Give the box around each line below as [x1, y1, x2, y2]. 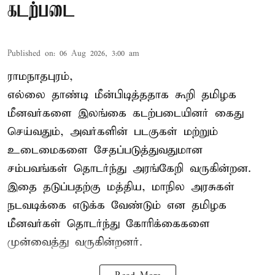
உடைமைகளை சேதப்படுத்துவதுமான [7, 142, 203, 157]
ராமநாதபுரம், [7, 69, 73, 83]
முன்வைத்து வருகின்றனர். [7, 234, 142, 249]
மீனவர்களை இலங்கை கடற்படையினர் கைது [7, 106, 244, 120]
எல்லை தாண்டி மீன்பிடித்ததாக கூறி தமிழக [7, 87, 236, 102]
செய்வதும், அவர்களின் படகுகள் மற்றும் [7, 124, 218, 139]
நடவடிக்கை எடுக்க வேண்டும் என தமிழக [7, 198, 227, 212]
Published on [7, 48, 53, 59]
